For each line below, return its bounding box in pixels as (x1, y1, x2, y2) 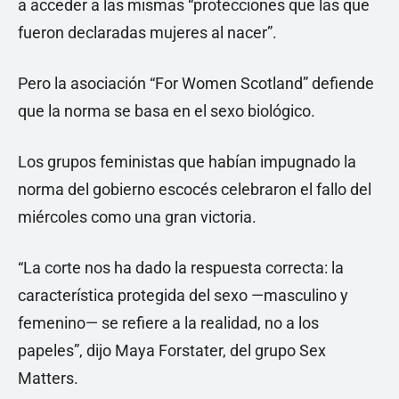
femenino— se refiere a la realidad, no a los (18, 313, 319, 333)
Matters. (18, 369, 78, 388)
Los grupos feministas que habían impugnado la (18, 152, 356, 172)
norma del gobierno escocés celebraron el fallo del (18, 180, 371, 199)
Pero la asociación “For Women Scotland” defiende (18, 74, 374, 94)
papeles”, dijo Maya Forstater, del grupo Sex (18, 341, 326, 361)
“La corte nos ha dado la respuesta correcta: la (18, 258, 344, 278)
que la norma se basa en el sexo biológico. (18, 102, 315, 121)
